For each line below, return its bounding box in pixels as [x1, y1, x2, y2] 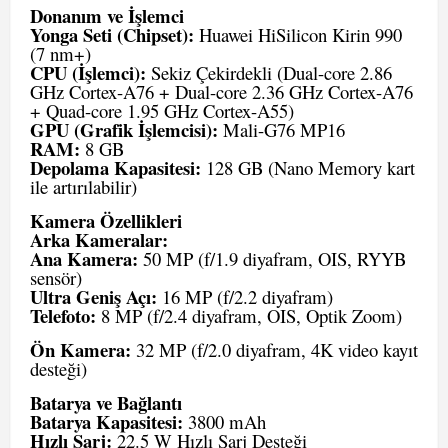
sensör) [30, 265, 82, 290]
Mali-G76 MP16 [218, 117, 345, 142]
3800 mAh [183, 409, 266, 434]
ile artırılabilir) [30, 174, 137, 199]
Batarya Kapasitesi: [30, 408, 183, 435]
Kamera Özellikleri [30, 207, 182, 234]
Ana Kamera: [30, 245, 138, 272]
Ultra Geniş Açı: [30, 283, 157, 310]
